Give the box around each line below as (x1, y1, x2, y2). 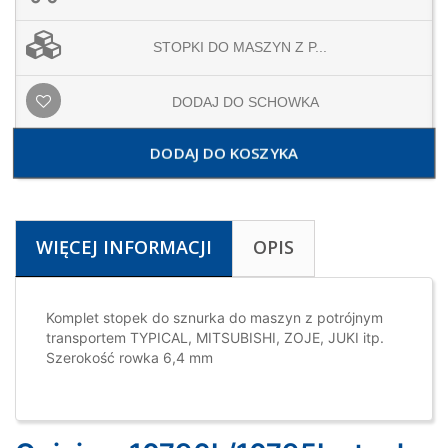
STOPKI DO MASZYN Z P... (152, 39, 327, 56)
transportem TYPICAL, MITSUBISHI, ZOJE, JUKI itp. (46, 329, 384, 347)
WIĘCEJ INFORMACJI (36, 235, 212, 260)
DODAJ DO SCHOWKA (172, 94, 319, 111)
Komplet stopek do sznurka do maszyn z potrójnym (46, 309, 383, 327)
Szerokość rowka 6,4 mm (46, 349, 213, 367)
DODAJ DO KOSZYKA (150, 143, 298, 164)
